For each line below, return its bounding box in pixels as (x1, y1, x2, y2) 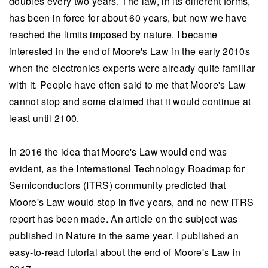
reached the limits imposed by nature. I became (9, 28, 218, 42)
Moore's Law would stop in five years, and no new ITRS (9, 195, 254, 209)
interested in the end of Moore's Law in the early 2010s (9, 44, 251, 59)
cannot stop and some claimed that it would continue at (9, 95, 251, 109)
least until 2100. (9, 111, 82, 126)
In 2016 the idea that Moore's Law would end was (9, 145, 227, 159)
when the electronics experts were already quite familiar (9, 61, 255, 75)
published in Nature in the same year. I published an (9, 229, 239, 243)
